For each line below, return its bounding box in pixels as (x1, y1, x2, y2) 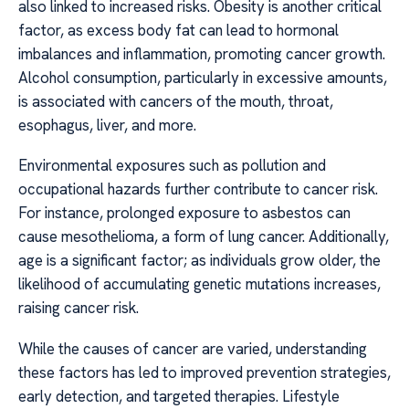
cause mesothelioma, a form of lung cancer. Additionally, (18, 226, 389, 247)
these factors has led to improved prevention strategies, (18, 362, 391, 383)
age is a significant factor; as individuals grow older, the (18, 250, 381, 271)
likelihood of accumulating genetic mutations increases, (18, 274, 381, 295)
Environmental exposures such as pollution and (18, 155, 326, 176)
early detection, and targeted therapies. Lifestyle (18, 385, 340, 406)
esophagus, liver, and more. (18, 114, 196, 135)
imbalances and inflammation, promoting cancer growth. (18, 43, 385, 64)
